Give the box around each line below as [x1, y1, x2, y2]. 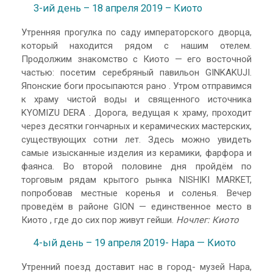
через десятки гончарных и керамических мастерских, [21, 120, 252, 132]
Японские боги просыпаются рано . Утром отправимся [21, 80, 252, 91]
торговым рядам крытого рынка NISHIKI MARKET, [21, 174, 252, 185]
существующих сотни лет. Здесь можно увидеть [21, 133, 252, 145]
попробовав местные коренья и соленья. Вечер [21, 187, 252, 199]
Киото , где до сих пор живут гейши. [21, 214, 176, 225]
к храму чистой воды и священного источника [21, 93, 252, 105]
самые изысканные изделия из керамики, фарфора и [21, 147, 252, 158]
